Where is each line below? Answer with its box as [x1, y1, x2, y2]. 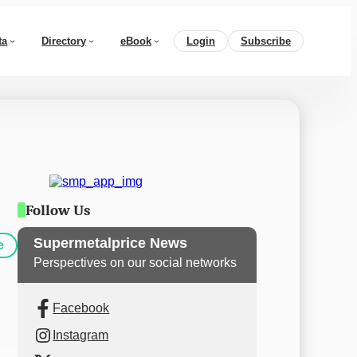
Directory [41, 35, 87, 47]
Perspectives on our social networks [33, 256, 237, 270]
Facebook [53, 300, 110, 315]
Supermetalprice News [33, 234, 188, 251]
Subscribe [240, 35, 291, 47]
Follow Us [25, 201, 90, 219]
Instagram [53, 328, 109, 342]
